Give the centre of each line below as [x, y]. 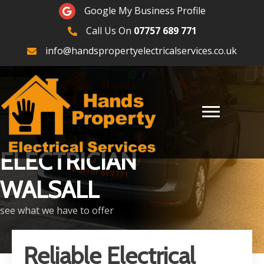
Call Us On [110, 31]
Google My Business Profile [145, 11]
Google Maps [88, 9]
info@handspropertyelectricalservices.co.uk [141, 51]
